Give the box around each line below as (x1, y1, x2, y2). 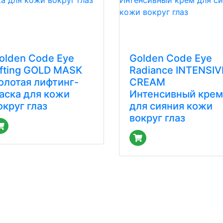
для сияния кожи (129, 100, 213, 112)
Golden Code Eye (129, 52, 212, 64)
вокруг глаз (129, 112, 185, 124)
